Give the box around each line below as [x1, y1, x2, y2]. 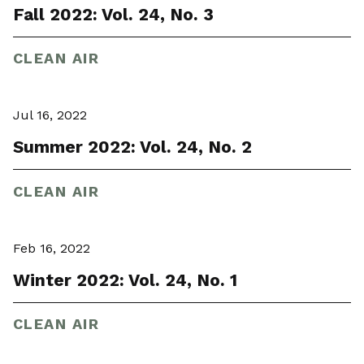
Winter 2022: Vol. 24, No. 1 [13, 269, 237, 290]
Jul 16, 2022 [13, 107, 87, 123]
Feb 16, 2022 [13, 240, 90, 256]
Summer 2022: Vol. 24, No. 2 [13, 136, 252, 158]
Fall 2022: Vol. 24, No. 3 [13, 3, 214, 24]
